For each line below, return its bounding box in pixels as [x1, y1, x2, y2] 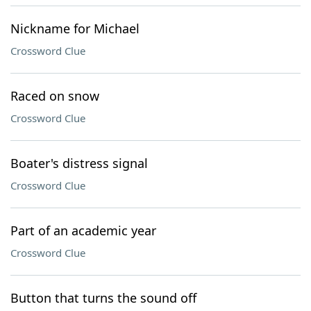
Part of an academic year [10, 222, 156, 239]
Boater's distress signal [10, 155, 148, 171]
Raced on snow [10, 87, 99, 104]
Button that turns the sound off [10, 289, 196, 306]
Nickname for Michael [10, 20, 140, 37]
